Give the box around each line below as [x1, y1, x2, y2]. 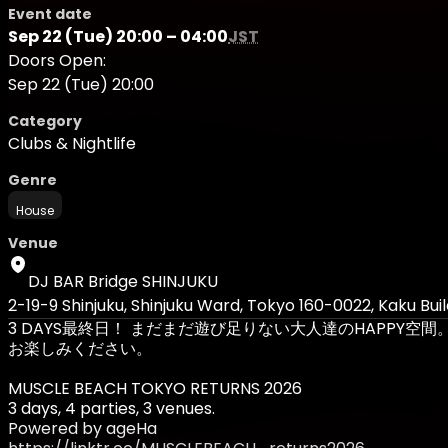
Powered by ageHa [8, 417, 157, 441]
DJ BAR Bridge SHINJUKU [28, 270, 218, 294]
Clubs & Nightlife [8, 132, 136, 156]
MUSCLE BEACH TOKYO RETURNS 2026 [8, 377, 302, 401]
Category [8, 111, 82, 132]
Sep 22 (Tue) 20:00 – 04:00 [8, 25, 228, 49]
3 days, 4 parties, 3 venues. [8, 397, 215, 421]
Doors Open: [8, 49, 106, 73]
